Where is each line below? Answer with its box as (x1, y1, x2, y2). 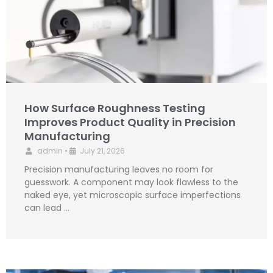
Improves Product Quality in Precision (24, 114, 236, 130)
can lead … (24, 201, 69, 214)
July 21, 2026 (80, 145, 125, 156)
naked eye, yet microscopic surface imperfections (24, 188, 241, 201)
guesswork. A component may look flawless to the (24, 175, 238, 188)
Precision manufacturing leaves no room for (24, 163, 213, 175)
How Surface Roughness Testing (24, 100, 205, 116)
